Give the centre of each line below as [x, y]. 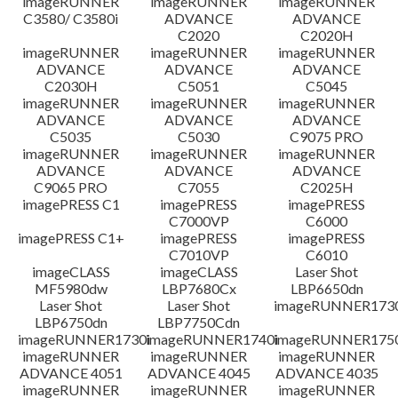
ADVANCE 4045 [199, 373]
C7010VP [199, 255]
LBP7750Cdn [199, 322]
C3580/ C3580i [71, 18]
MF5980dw [71, 288]
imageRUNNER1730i [84, 339]
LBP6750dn [71, 322]
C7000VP [199, 221]
